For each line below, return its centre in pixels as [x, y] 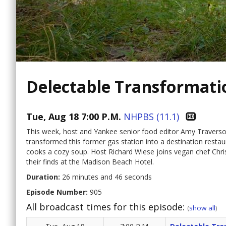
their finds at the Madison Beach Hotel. [90, 162]
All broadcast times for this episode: [107, 207]
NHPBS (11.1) [151, 117]
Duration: [43, 177]
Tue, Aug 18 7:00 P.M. [74, 117]
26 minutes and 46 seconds [106, 177]
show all [202, 208]
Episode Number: [57, 192]
